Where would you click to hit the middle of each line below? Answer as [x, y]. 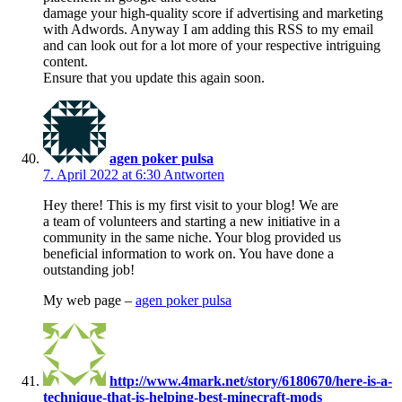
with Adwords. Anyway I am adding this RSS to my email [208, 29]
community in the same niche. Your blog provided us [192, 237]
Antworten [194, 174]
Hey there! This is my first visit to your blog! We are [191, 205]
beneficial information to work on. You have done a [188, 253]
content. [66, 61]
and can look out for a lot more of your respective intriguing [212, 45]
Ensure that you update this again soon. [154, 77]
